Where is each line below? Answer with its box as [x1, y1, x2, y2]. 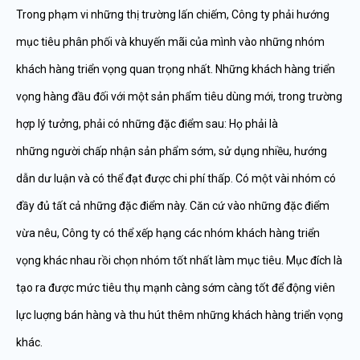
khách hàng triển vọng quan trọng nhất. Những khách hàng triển [16, 63, 335, 76]
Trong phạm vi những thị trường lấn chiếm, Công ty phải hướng [16, 8, 329, 21]
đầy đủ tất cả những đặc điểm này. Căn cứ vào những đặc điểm [16, 199, 329, 212]
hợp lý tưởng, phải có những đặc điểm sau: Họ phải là [16, 117, 278, 130]
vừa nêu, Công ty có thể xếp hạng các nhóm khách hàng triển [16, 227, 320, 239]
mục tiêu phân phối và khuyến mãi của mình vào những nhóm [16, 35, 325, 48]
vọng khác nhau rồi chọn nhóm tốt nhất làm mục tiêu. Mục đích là [16, 254, 342, 267]
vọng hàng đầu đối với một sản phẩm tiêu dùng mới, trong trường [16, 90, 342, 103]
